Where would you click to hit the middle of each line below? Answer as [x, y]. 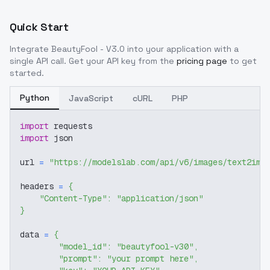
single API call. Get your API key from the [92, 61]
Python [35, 98]
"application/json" [160, 198]
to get [243, 61]
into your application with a [182, 49]
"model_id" [83, 246]
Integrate [30, 49]
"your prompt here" [150, 259]
